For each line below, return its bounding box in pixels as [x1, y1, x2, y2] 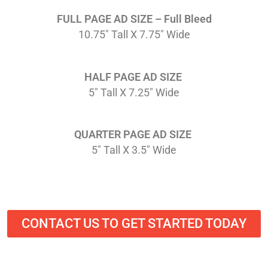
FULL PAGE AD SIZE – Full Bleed [56, 13, 212, 26]
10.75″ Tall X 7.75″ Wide [78, 28, 190, 41]
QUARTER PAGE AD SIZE [74, 128, 194, 141]
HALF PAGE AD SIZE [84, 70, 184, 83]
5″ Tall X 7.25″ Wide [89, 86, 179, 99]
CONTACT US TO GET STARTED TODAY [22, 215, 246, 231]
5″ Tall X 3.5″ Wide [92, 144, 176, 157]
